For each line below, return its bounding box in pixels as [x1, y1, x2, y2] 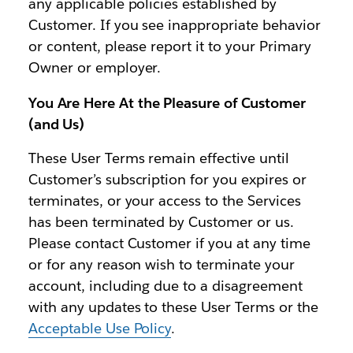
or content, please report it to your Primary [28, 37, 311, 56]
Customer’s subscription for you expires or [28, 170, 307, 189]
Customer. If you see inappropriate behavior [28, 16, 321, 35]
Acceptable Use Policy [28, 319, 172, 338]
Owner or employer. [28, 58, 162, 77]
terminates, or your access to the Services [28, 191, 301, 210]
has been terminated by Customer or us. [28, 213, 295, 232]
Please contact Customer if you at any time [28, 234, 310, 253]
